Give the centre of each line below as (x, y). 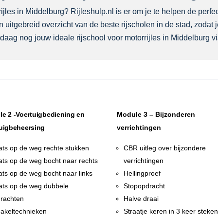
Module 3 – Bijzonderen (156, 115)
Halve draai (141, 199)
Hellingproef (142, 173)
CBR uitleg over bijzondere (165, 148)
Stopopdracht (145, 186)
